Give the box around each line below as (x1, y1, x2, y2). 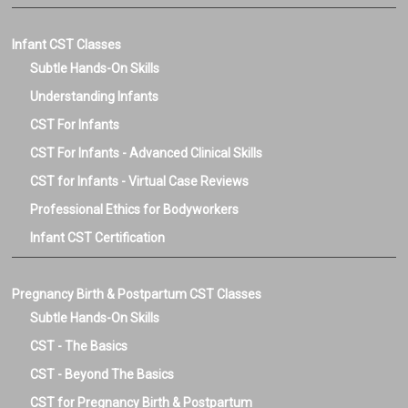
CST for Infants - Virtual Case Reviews (30, 174, 250, 189)
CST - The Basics (30, 339, 128, 353)
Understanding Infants (30, 89, 159, 104)
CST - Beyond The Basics (30, 367, 175, 382)
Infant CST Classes (12, 37, 122, 52)
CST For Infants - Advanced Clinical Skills (30, 146, 263, 160)
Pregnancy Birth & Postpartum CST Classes (12, 287, 262, 301)
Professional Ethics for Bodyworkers (30, 202, 240, 217)
